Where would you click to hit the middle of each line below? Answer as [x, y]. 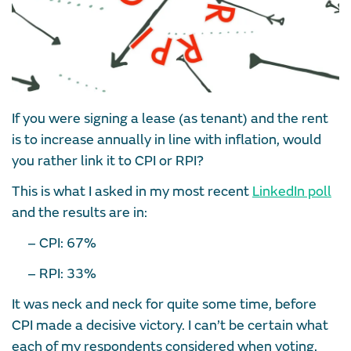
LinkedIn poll [292, 191]
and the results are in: [80, 212]
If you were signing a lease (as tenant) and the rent [170, 118]
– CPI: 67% [62, 243]
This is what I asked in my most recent [132, 191]
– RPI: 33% [62, 273]
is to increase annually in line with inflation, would [166, 139]
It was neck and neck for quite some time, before [164, 304]
